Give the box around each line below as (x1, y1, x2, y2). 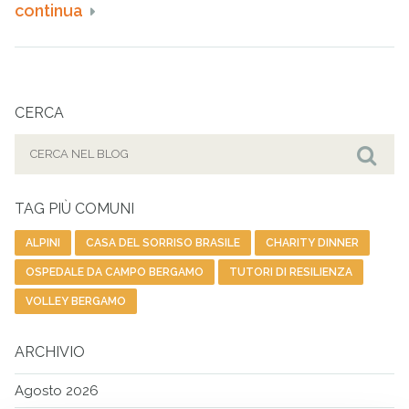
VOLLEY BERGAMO (26, 294, 127, 308)
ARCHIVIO (15, 342, 86, 361)
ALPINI (26, 236, 61, 249)
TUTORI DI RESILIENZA (229, 265, 353, 278)
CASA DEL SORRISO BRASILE (86, 236, 241, 249)
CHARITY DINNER (266, 236, 360, 249)
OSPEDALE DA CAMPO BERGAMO (26, 265, 204, 278)
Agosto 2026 (15, 382, 100, 399)
